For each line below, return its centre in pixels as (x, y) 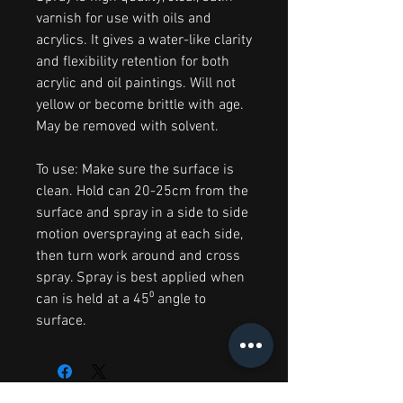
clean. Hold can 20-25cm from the (142, 191)
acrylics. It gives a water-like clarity (144, 40)
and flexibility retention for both (133, 62)
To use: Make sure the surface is (135, 170)
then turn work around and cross (138, 256)
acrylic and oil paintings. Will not (136, 83)
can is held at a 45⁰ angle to (121, 299)
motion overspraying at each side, (139, 234)
